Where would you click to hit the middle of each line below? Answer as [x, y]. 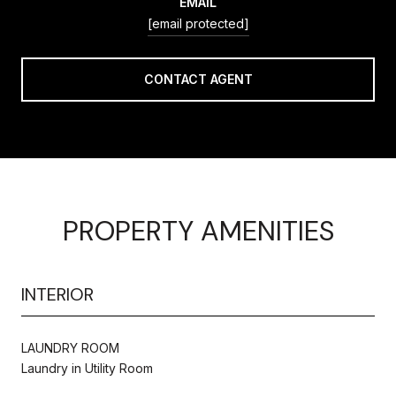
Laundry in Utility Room [87, 368]
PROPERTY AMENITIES [198, 231]
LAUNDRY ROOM [70, 347]
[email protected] [198, 23]
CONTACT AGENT [198, 79]
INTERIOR [57, 294]
